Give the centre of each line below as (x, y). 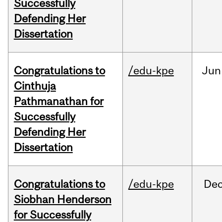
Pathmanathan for (58, 101)
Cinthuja (35, 86)
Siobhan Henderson (62, 199)
